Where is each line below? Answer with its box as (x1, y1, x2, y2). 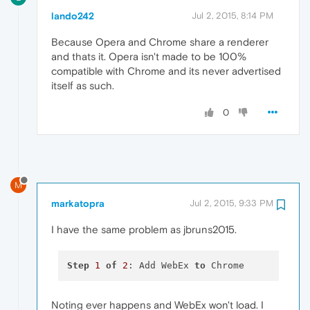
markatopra (51, 198, 104, 210)
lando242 (51, 10, 94, 22)
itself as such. (51, 80, 114, 92)
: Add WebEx (127, 259, 194, 271)
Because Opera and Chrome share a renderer (51, 36, 268, 48)
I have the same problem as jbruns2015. (51, 224, 237, 236)
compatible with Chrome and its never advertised (51, 65, 281, 77)
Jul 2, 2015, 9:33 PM (190, 198, 273, 209)
